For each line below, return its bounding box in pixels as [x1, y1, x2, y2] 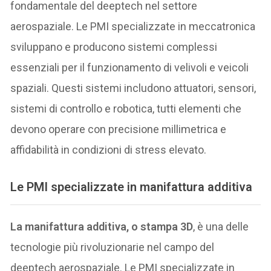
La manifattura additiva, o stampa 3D [10, 220, 194, 233]
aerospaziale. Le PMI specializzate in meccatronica [10, 20, 256, 33]
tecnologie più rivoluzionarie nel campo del [10, 241, 215, 254]
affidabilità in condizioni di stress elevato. [10, 143, 207, 157]
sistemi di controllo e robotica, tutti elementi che [10, 102, 242, 116]
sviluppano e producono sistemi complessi [10, 41, 218, 54]
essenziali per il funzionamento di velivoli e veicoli [10, 61, 249, 74]
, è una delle [193, 220, 249, 233]
